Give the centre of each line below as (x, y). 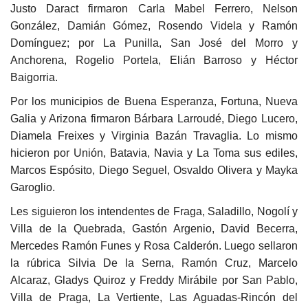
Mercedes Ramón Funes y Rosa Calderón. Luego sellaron (154, 245)
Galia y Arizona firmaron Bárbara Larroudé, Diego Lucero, (154, 118)
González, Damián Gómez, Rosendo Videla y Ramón (154, 25)
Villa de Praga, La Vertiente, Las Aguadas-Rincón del (154, 297)
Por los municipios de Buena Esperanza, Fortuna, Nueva (154, 101)
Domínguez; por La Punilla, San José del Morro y (154, 43)
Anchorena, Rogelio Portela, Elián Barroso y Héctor (154, 60)
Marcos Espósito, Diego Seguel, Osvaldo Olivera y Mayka (154, 170)
